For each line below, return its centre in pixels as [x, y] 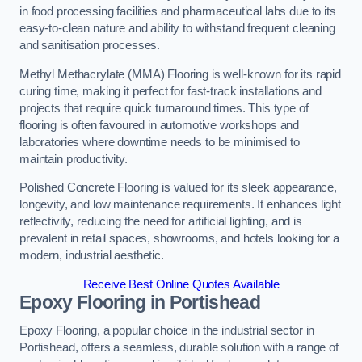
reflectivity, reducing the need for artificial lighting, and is [161, 222]
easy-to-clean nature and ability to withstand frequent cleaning [177, 29]
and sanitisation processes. [90, 46]
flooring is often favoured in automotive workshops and [160, 125]
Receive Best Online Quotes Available [181, 284]
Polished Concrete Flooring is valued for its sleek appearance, [178, 188]
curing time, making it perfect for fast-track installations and [170, 91]
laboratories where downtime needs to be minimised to [160, 142]
